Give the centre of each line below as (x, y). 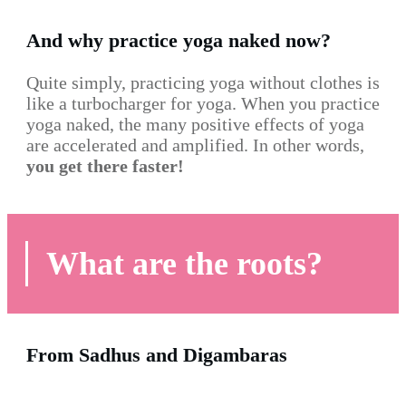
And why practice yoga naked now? (179, 40)
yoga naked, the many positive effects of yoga (195, 124)
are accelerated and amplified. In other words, (195, 145)
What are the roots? (184, 264)
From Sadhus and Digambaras (157, 355)
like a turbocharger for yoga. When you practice (203, 103)
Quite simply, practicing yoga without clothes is (203, 82)
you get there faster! (105, 166)
